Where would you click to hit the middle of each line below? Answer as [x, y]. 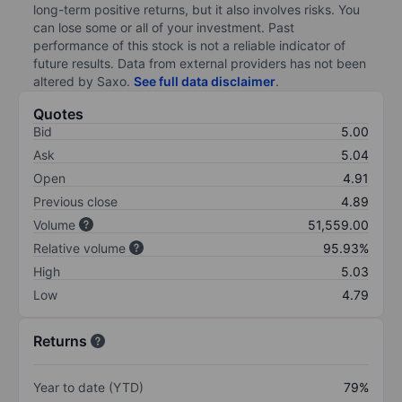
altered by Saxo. [83, 81]
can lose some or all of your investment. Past [164, 27]
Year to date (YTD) [88, 387]
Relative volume [79, 248]
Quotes [58, 114]
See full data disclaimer [205, 81]
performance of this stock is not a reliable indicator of [189, 45]
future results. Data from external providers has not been [200, 63]
